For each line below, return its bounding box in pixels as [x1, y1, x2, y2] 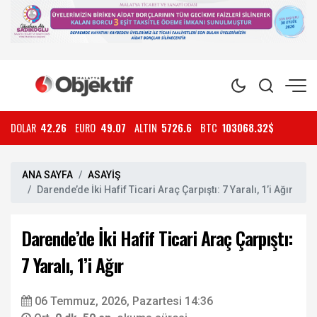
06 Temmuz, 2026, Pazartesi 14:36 [35, 294, 213, 308]
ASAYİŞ [88, 168, 120, 180]
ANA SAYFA [22, 168, 73, 180]
